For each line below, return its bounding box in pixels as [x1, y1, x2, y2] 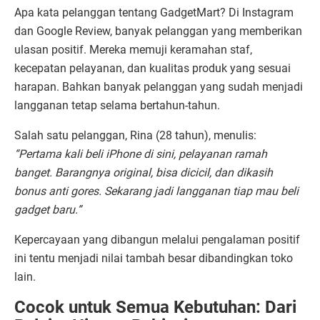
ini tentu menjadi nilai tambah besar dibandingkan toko [14, 251, 293, 266]
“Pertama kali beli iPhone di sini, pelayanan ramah [14, 147, 267, 161]
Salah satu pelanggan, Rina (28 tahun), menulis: [14, 129, 256, 143]
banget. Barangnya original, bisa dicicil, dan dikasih [14, 166, 273, 180]
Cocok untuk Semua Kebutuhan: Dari [14, 297, 296, 318]
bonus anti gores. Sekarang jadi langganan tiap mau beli [14, 184, 299, 199]
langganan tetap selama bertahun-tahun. [14, 99, 220, 113]
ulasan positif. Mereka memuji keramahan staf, [14, 43, 252, 57]
